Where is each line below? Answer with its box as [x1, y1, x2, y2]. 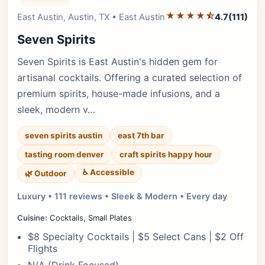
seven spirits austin [25, 131, 102, 140]
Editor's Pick [189, 11, 238, 21]
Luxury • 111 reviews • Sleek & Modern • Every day [17, 191, 227, 201]
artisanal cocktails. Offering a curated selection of [17, 72, 242, 83]
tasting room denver [25, 150, 104, 159]
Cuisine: [17, 213, 47, 222]
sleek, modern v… [17, 104, 95, 115]
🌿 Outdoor [25, 169, 67, 178]
